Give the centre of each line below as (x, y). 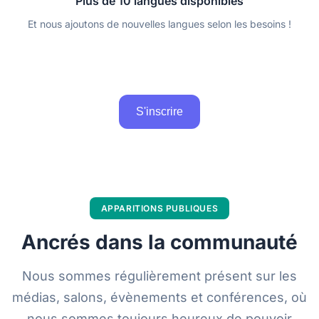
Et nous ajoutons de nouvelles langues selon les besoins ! (159, 24)
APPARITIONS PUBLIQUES (159, 209)
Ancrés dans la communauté (159, 242)
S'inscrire (159, 112)
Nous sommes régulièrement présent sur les (159, 276)
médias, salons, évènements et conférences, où (159, 298)
